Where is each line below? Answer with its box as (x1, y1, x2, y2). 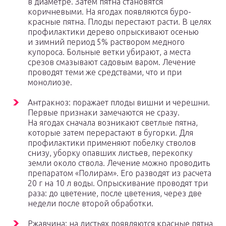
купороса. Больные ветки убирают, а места (28, 47, 191, 57)
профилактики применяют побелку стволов (28, 138, 196, 148)
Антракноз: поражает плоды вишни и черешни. (28, 98, 210, 107)
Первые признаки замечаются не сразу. (28, 108, 180, 118)
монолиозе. (28, 78, 72, 87)
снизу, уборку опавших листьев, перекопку (28, 148, 193, 158)
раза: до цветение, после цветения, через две (28, 189, 202, 198)
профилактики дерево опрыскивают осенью (28, 27, 199, 37)
